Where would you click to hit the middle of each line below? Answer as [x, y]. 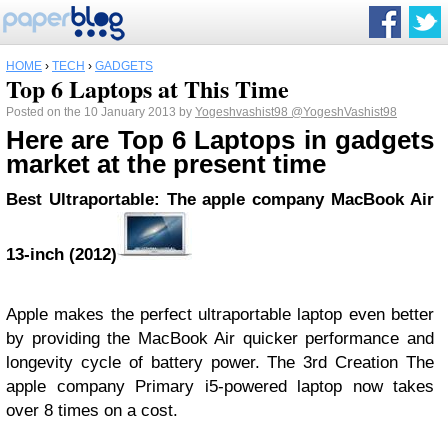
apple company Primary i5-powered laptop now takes [220, 386]
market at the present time [166, 164]
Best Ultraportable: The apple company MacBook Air [220, 199]
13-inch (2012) [61, 254]
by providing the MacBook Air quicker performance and [220, 338]
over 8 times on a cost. [92, 410]
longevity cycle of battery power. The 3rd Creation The [220, 362]
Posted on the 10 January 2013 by [100, 112]
